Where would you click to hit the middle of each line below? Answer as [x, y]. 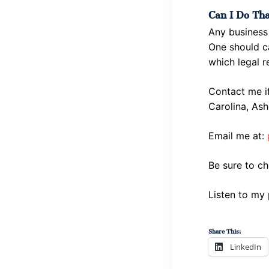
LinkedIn [246, 246]
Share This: [225, 230]
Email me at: [238, 136]
